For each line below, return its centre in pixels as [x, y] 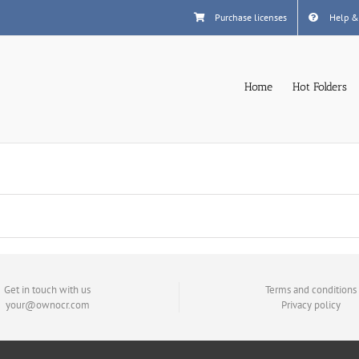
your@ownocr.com [47, 305]
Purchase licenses [251, 17]
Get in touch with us [48, 290]
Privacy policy [311, 305]
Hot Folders [320, 87]
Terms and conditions [311, 290]
